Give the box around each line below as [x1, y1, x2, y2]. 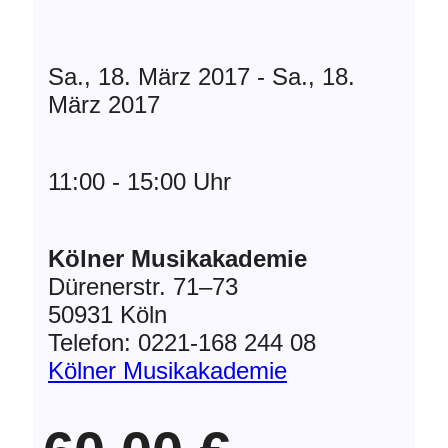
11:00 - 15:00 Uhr [48, 167, 231, 195]
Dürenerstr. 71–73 [48, 272, 238, 300]
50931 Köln [48, 300, 167, 328]
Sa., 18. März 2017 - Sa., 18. [48, 62, 355, 90]
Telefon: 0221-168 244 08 [48, 328, 316, 356]
